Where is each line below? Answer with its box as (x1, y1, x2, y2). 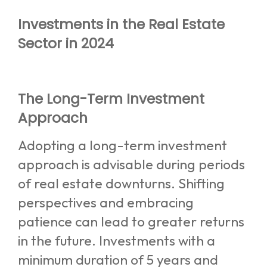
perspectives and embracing (18, 193, 194, 211)
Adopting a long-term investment (18, 136, 227, 154)
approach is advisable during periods (18, 155, 245, 173)
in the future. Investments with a (18, 231, 215, 249)
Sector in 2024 (18, 33, 114, 53)
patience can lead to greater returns (18, 212, 244, 230)
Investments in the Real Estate (18, 14, 225, 34)
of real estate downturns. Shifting (18, 174, 225, 192)
